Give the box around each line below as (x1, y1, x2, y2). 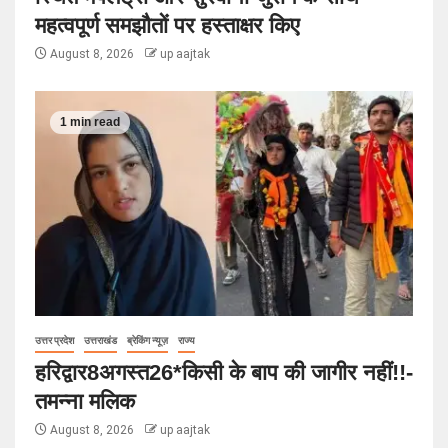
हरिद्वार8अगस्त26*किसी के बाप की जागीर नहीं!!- (35, 359, 413, 385)
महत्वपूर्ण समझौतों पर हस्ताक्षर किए (35, 12, 300, 38)
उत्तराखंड (84, 334, 117, 346)
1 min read (60, 114, 120, 129)
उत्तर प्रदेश (35, 334, 74, 346)
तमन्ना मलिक (35, 388, 135, 414)
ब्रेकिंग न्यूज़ (127, 334, 168, 346)
